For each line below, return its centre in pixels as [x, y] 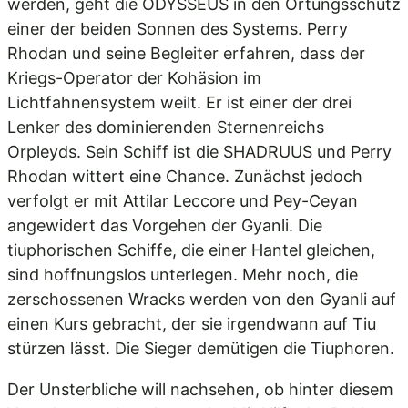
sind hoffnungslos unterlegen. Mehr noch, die [183, 275]
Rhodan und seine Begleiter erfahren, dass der [186, 53]
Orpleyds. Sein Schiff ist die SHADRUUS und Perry [199, 152]
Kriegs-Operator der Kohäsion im [134, 78]
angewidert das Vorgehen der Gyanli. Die [165, 225]
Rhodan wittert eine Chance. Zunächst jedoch [185, 176]
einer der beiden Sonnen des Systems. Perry [178, 29]
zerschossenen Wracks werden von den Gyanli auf [202, 299]
